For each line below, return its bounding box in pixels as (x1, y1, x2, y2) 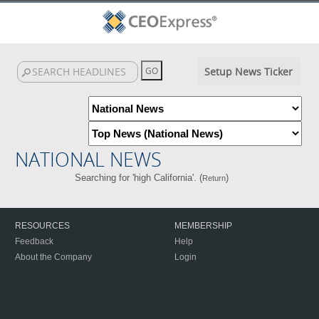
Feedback (15, 236, 53, 246)
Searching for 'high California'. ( (74, 172, 202, 183)
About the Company (15, 252, 92, 262)
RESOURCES (15, 221, 70, 231)
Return (202, 174, 226, 182)
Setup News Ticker (204, 65, 293, 78)
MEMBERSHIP (174, 221, 232, 231)
